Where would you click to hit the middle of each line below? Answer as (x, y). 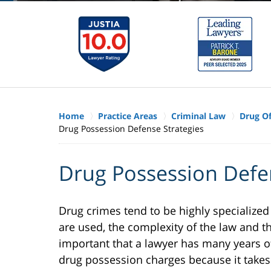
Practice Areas (128, 116)
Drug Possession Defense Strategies (131, 128)
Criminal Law (198, 116)
